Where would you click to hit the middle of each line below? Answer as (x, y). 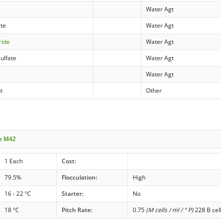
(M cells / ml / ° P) (169, 210)
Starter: (72, 193)
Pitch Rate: (77, 210)
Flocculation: (79, 177)
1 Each (13, 161)
